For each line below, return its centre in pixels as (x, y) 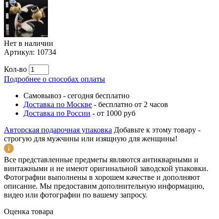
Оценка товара (29, 211)
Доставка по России (57, 113)
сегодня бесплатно (99, 95)
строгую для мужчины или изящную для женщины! (91, 138)
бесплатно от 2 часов (133, 104)
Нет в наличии (29, 43)
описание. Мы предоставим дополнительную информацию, (104, 186)
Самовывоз (42, 95)
